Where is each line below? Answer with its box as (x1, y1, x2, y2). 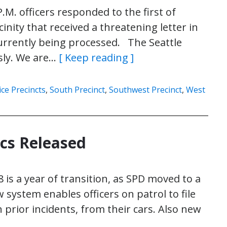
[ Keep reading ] (59, 51, 134, 64)
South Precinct (50, 84, 105, 95)
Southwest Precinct (109, 84, 182, 95)
